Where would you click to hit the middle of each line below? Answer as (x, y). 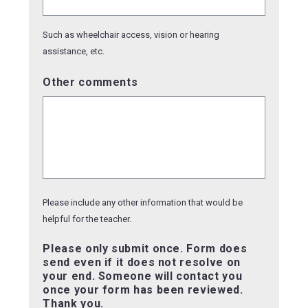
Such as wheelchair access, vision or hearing (131, 35)
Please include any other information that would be (143, 202)
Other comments (90, 82)
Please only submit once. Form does (145, 248)
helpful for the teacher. (87, 219)
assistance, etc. (74, 52)
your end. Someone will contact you (143, 276)
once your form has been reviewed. (143, 289)
